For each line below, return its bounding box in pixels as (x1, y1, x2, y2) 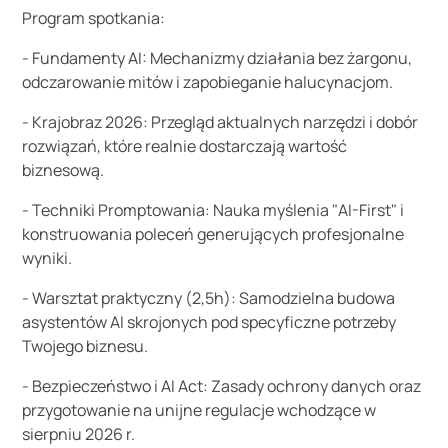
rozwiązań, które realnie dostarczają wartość (22, 135, 348, 157)
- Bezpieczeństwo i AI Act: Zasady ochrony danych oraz (22, 375, 422, 397)
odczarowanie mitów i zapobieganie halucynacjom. (22, 71, 394, 93)
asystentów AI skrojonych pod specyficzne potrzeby (22, 311, 397, 333)
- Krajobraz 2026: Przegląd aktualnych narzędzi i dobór (22, 111, 419, 133)
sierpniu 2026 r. (22, 423, 136, 445)
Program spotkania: (22, 7, 166, 29)
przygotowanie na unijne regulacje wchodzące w (22, 399, 377, 421)
